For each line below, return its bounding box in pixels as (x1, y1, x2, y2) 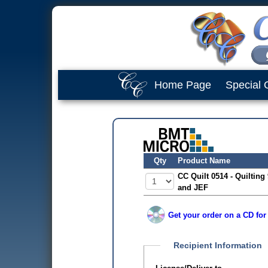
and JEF (178, 183, 208, 192)
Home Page (154, 79, 211, 91)
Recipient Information (173, 240, 262, 250)
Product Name (178, 156, 230, 165)
